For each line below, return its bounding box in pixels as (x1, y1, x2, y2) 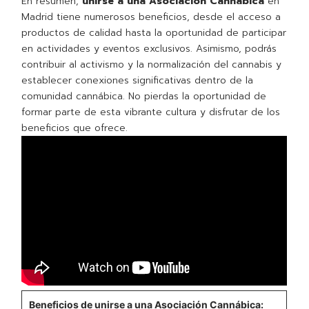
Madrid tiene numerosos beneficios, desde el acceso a (21, 10, 281, 25)
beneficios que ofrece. (21, 121, 128, 136)
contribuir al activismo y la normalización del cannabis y (21, 57, 282, 72)
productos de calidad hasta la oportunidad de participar (21, 26, 287, 41)
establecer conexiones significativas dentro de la (21, 73, 254, 88)
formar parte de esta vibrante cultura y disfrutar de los (21, 105, 281, 120)
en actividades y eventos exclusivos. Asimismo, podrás (21, 41, 277, 57)
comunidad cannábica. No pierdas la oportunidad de (21, 89, 267, 104)
